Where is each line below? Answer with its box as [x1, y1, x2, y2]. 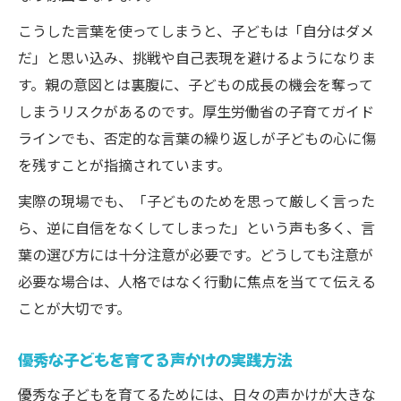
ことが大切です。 [18, 297, 131, 319]
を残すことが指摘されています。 [18, 154, 231, 175]
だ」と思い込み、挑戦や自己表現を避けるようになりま [18, 47, 376, 68]
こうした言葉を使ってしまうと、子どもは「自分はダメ [18, 20, 374, 41]
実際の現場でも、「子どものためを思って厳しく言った [18, 190, 375, 211]
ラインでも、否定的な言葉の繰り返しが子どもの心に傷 [18, 127, 376, 149]
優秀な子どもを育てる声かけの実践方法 [18, 348, 292, 371]
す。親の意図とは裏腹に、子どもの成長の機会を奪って [18, 73, 373, 95]
